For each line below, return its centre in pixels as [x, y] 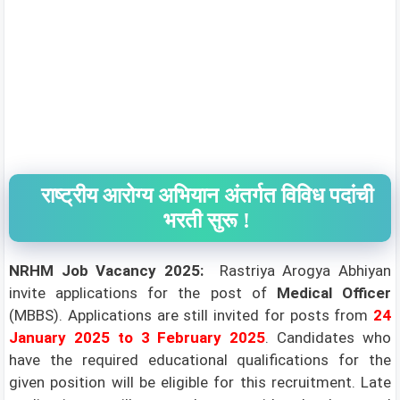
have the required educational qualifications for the [200, 360]
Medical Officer [334, 293]
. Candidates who [329, 337]
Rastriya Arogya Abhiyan [298, 271]
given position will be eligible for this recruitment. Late [200, 382]
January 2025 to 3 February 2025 [137, 337]
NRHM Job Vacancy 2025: [107, 271]
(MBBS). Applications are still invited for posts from [191, 315]
